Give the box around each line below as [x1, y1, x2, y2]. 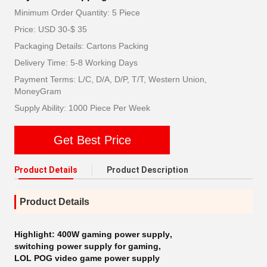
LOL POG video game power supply [14, 253, 160, 263]
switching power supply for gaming [14, 241, 159, 251]
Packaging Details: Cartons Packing [14, 41, 148, 51]
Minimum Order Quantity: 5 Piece [14, 8, 140, 17]
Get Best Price [53, 133, 131, 147]
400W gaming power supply [57, 229, 170, 239]
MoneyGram [14, 86, 61, 96]
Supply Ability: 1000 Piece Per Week [14, 103, 150, 113]
